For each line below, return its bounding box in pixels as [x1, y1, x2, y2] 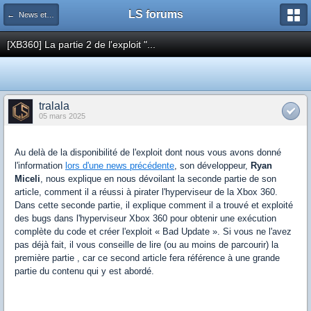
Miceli [15, 174, 40, 184]
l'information [15, 160, 65, 171]
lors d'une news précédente [65, 160, 174, 171]
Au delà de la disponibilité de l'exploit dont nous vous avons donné [15, 147, 281, 158]
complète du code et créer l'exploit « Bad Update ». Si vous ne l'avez [15, 226, 292, 237]
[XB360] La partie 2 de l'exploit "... [7, 39, 155, 50]
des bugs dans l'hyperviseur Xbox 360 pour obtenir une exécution [15, 213, 276, 224]
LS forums [128, 8, 183, 20]
